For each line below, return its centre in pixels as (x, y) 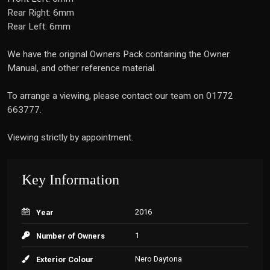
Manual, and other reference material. (82, 68)
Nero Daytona (159, 259)
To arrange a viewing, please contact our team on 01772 (120, 96)
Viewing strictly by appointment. (70, 137)
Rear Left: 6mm (39, 27)
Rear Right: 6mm (41, 13)
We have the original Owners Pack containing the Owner (118, 54)
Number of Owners (71, 236)
